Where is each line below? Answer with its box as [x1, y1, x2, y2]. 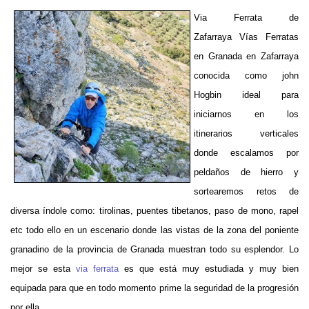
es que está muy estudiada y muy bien [119, 263, 299, 274]
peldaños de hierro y [194, 166, 299, 177]
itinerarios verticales [194, 128, 299, 139]
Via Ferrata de [194, 12, 299, 23]
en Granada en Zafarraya [194, 50, 299, 61]
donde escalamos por [194, 147, 299, 158]
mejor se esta [10, 263, 76, 274]
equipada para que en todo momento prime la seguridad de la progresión [10, 282, 299, 293]
